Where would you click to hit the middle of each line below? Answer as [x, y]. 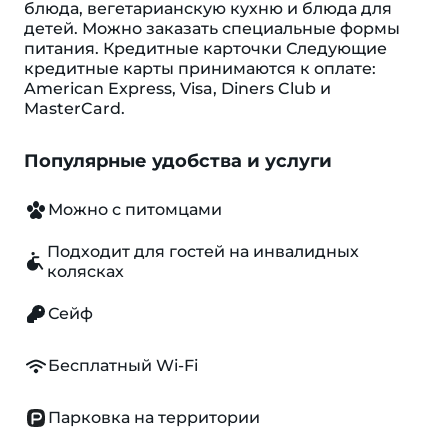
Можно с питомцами [135, 209]
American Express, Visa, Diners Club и [177, 88]
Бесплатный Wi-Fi [123, 365]
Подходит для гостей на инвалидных [203, 251]
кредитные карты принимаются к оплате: [200, 68]
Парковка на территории [154, 417]
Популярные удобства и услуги [178, 161]
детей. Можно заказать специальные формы [212, 28]
